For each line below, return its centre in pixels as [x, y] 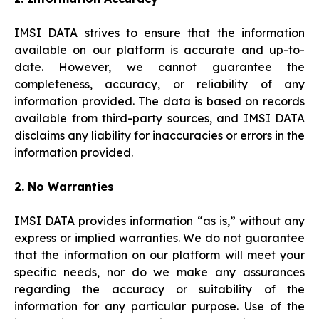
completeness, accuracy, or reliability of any [159, 84]
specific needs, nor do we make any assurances [159, 272]
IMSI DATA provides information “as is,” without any [159, 221]
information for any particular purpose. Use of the [159, 307]
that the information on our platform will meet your [159, 255]
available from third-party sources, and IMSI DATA [159, 119]
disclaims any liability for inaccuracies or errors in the [159, 136]
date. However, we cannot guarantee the [159, 67]
